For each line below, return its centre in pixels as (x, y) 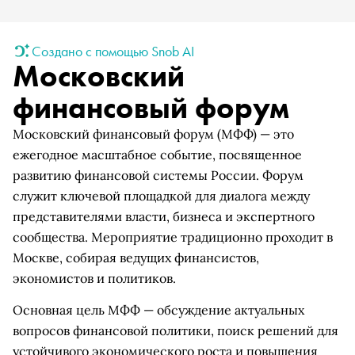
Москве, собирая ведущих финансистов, (136, 258)
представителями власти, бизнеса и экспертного (164, 216)
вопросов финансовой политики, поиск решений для (176, 330)
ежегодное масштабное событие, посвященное (157, 155)
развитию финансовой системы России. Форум (158, 175)
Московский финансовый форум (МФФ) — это (153, 134)
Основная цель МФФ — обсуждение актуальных (158, 310)
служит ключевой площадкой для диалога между (161, 196)
